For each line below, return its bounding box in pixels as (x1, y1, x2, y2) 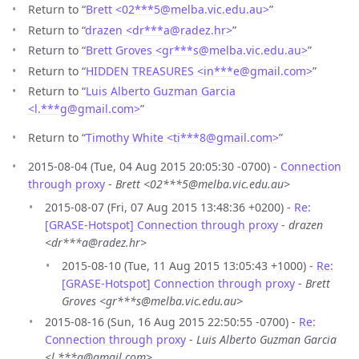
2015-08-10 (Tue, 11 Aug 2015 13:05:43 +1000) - (62, 258, 317, 274)
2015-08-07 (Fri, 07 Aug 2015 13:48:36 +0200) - (45, 200, 294, 216)
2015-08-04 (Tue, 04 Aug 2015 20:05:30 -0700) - (28, 159, 280, 175)
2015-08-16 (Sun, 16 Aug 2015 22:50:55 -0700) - (45, 313, 299, 329)
